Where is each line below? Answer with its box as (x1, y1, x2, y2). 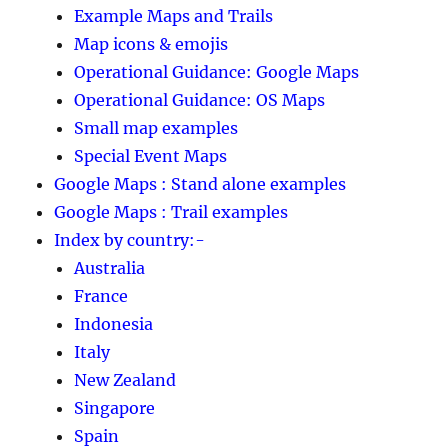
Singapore (74, 397, 156, 418)
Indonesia (74, 313, 154, 334)
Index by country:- (54, 229, 206, 250)
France (74, 285, 129, 306)
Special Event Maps (74, 145, 228, 166)
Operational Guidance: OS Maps (74, 89, 326, 110)
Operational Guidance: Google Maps (74, 61, 360, 82)
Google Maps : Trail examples (54, 201, 289, 222)
